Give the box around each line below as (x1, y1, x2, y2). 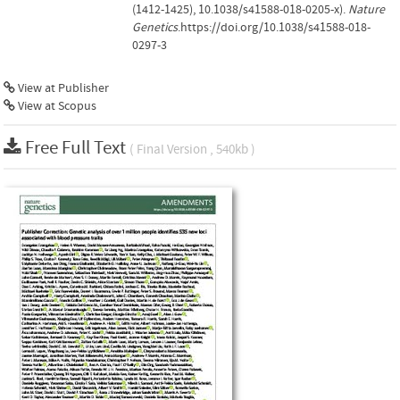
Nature (348, 2, 385, 17)
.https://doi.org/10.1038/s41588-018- (178, 20, 371, 35)
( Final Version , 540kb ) (129, 141, 255, 157)
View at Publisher (15, 80, 109, 96)
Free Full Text (25, 137, 129, 159)
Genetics (132, 20, 178, 35)
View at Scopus (15, 98, 96, 113)
